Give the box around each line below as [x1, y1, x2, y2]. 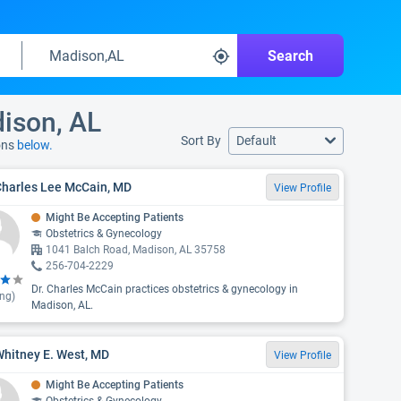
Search [268, 47, 313, 64]
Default [236, 133, 277, 148]
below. [17, 138, 53, 152]
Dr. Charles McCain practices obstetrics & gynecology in [30, 283, 298, 295]
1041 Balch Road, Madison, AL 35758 [45, 243, 226, 256]
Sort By [181, 133, 221, 148]
